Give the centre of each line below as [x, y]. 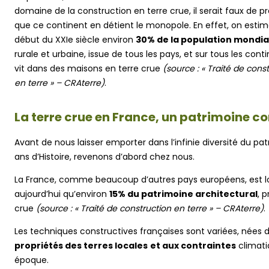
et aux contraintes [193, 245]
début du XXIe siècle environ [75, 39]
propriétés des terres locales [81, 245]
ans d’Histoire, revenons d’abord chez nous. [104, 156]
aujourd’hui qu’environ [62, 194]
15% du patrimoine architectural [183, 194]
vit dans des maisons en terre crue [89, 68]
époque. [32, 260]
